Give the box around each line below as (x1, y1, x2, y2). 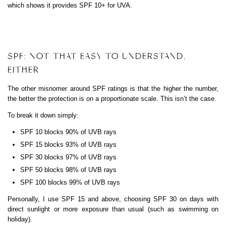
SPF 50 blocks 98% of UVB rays (20, 166, 117, 174)
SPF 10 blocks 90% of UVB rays (20, 128, 117, 136)
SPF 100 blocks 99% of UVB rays (20, 179, 120, 187)
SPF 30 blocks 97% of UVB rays (20, 153, 117, 161)
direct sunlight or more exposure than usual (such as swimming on (8, 205, 218, 213)
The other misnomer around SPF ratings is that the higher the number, (8, 85, 218, 93)
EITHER (8, 65, 39, 76)
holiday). (8, 215, 32, 223)
